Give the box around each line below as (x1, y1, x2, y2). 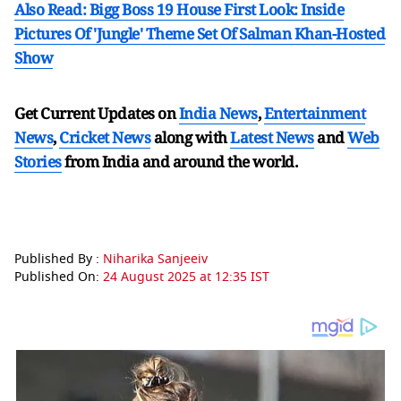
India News (178, 103, 258, 124)
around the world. (172, 151, 297, 172)
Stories (14, 151, 62, 172)
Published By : (14, 250, 103, 269)
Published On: (14, 268, 103, 286)
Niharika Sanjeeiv (103, 250, 208, 269)
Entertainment (263, 103, 365, 124)
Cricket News (59, 127, 150, 148)
